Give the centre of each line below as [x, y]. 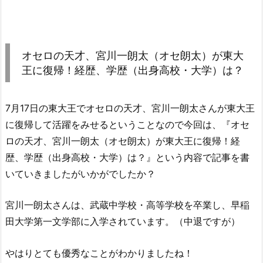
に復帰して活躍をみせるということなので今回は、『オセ [127, 124]
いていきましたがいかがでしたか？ [80, 173]
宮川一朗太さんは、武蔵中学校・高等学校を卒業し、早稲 [127, 205]
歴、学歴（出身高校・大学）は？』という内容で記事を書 [127, 157]
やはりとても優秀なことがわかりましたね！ [99, 253]
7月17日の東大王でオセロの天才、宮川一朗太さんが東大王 [130, 108]
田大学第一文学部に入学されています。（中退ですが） [123, 222]
